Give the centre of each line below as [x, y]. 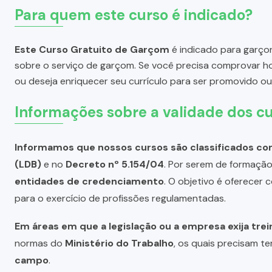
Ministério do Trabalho [119, 243]
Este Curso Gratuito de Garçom [92, 49]
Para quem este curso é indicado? [134, 15]
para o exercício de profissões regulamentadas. [120, 198]
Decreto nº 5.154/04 [115, 164]
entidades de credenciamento [89, 181]
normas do [40, 243]
